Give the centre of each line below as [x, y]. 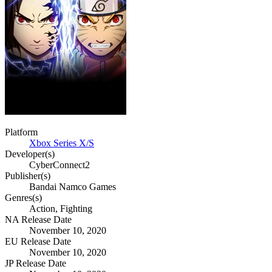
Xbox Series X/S [62, 143]
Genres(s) [23, 198]
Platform [21, 132]
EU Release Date [38, 242]
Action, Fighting [61, 209]
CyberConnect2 [59, 165]
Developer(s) [30, 154]
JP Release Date [36, 263]
